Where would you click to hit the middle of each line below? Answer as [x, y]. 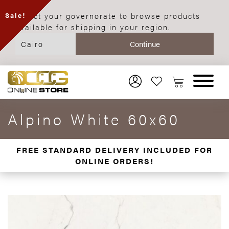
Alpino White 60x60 [94, 119]
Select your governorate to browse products [108, 16]
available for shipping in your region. [93, 27]
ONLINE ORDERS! [114, 161]
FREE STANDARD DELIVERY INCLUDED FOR [114, 150]
